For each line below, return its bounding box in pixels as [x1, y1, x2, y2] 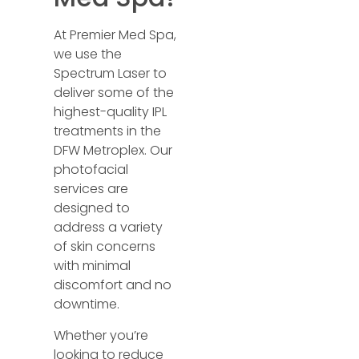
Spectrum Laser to [54, 64, 167, 83]
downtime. [54, 295, 123, 314]
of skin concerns [54, 237, 156, 256]
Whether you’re [54, 325, 149, 345]
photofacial [54, 160, 129, 179]
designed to [54, 199, 131, 218]
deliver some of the [54, 83, 175, 103]
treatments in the [54, 122, 162, 141]
